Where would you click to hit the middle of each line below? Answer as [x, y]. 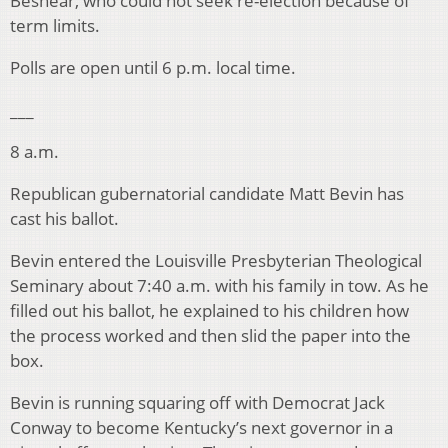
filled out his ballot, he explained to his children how [209, 311]
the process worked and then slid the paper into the [210, 336]
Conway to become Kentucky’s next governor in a [201, 428]
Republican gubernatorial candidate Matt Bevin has [207, 194]
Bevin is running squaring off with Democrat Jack [197, 403]
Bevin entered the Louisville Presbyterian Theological [216, 261]
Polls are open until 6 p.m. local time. [153, 68]
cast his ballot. [64, 219]
